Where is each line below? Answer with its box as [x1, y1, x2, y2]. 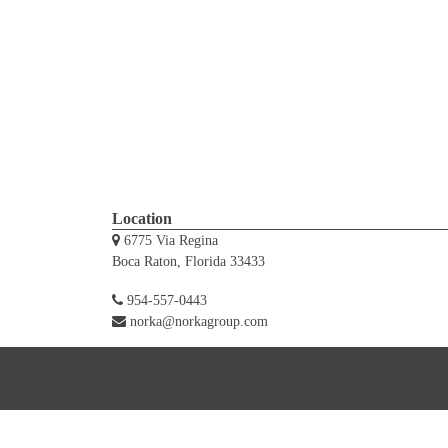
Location [112, 209, 172, 228]
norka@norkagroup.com [130, 314, 268, 329]
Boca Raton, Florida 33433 [112, 254, 265, 269]
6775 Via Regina [124, 233, 218, 248]
